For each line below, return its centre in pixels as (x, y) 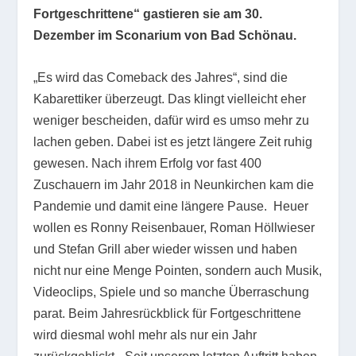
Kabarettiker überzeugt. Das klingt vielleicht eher (170, 99)
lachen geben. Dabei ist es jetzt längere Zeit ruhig (173, 141)
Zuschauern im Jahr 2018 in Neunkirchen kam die (174, 184)
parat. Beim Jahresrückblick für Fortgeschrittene (168, 313)
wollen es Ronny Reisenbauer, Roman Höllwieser (174, 227)
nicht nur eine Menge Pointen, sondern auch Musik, (178, 270)
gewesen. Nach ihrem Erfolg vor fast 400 (148, 163)
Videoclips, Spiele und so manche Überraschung (172, 292)
